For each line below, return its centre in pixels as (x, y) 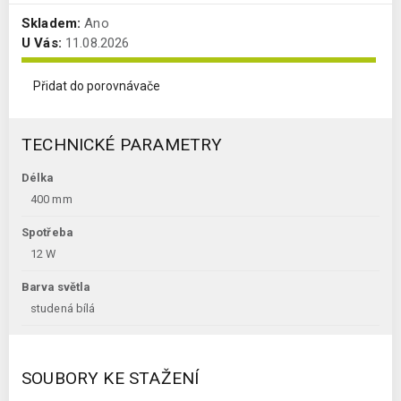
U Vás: (42, 43)
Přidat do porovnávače (97, 86)
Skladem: (51, 24)
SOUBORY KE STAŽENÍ (111, 379)
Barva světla (56, 287)
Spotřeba (47, 233)
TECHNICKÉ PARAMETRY (122, 145)
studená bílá (63, 309)
